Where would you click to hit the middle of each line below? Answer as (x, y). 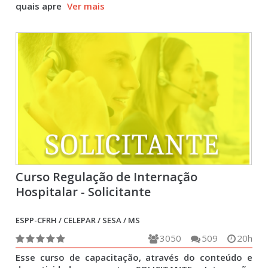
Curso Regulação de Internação (107, 177)
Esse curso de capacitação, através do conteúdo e (134, 257)
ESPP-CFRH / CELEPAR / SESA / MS (78, 220)
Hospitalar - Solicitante (83, 192)
